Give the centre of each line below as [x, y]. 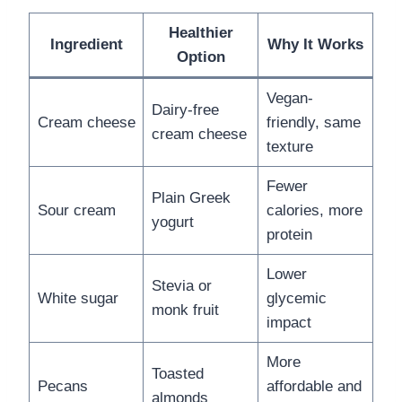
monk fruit [185, 310]
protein [289, 234]
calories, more [314, 210]
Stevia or [181, 285]
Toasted [177, 373]
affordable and [314, 386]
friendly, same [313, 122]
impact [288, 322]
